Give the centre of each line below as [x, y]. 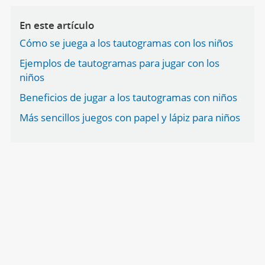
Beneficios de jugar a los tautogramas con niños [128, 97]
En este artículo [56, 25]
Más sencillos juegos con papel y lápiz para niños [130, 117]
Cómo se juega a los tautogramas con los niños [126, 43]
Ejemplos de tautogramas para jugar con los [119, 63]
